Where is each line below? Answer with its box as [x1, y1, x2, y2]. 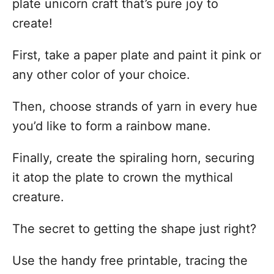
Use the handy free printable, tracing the [12, 253, 248, 268]
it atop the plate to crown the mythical [12, 170, 233, 185]
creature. [12, 190, 64, 204]
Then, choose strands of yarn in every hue [12, 99, 257, 114]
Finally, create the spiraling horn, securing [12, 150, 254, 165]
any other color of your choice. [12, 67, 190, 82]
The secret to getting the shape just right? [12, 221, 256, 236]
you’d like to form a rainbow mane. [12, 119, 211, 133]
